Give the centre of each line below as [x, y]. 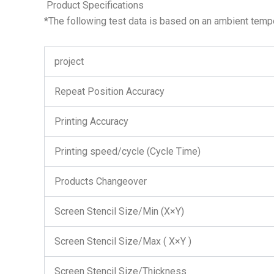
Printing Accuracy [91, 121]
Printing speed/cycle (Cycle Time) [128, 151]
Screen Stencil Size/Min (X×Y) [119, 211]
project [69, 61]
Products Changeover [101, 181]
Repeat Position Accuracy [109, 91]
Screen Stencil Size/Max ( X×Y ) [123, 241]
